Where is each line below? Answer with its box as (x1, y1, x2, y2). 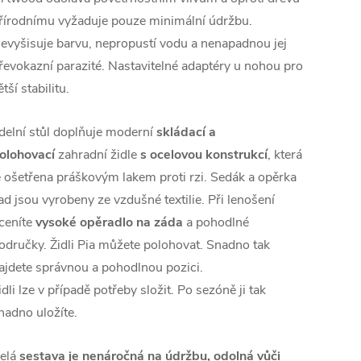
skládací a (156, 123, 216, 141)
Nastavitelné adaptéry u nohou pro (108, 57, 303, 75)
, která (268, 146, 302, 164)
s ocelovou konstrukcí (140, 146, 268, 164)
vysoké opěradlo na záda (35, 214, 183, 231)
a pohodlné (183, 214, 249, 231)
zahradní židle (58, 146, 140, 164)
